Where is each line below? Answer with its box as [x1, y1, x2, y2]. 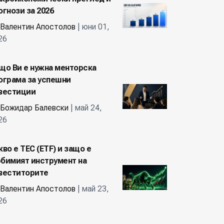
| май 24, [68, 103, 102, 112]
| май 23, [75, 184, 109, 193]
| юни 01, [75, 22, 109, 31]
